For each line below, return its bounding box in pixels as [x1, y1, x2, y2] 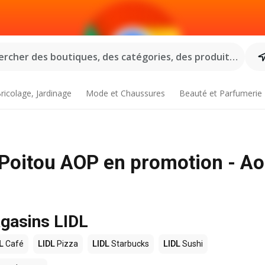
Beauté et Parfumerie [179, 88, 262, 99]
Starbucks [109, 239, 149, 248]
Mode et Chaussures [86, 88, 166, 99]
